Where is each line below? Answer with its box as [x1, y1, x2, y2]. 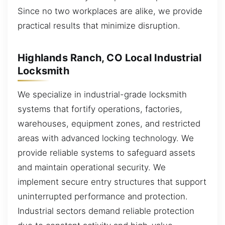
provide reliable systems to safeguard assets [18, 148, 195, 158]
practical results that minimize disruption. [18, 21, 180, 31]
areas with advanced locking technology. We [18, 133, 194, 144]
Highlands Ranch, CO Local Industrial [18, 51, 202, 64]
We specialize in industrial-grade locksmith [18, 89, 187, 100]
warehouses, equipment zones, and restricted [18, 119, 200, 129]
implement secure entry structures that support [18, 177, 206, 187]
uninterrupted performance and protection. [18, 191, 188, 202]
